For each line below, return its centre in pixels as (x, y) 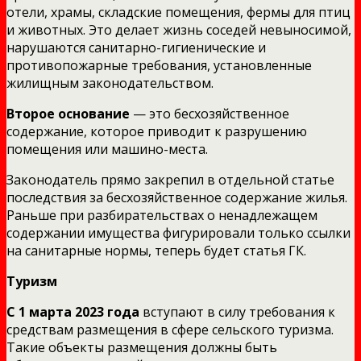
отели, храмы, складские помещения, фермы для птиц (178, 12)
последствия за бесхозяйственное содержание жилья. (177, 197)
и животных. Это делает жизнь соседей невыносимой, (179, 29)
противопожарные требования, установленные (159, 65)
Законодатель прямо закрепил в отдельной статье (170, 179)
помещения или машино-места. (107, 149)
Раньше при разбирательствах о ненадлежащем (162, 215)
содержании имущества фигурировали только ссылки (178, 232)
